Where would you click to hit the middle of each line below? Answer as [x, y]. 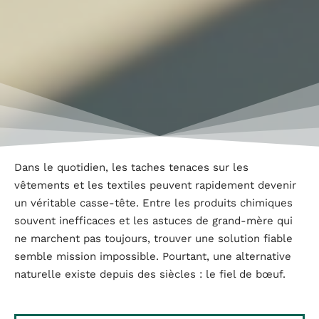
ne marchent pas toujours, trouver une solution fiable [153, 239]
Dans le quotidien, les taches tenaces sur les [131, 168]
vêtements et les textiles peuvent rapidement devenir [155, 185]
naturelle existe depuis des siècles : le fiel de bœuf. [150, 274]
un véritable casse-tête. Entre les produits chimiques [153, 203]
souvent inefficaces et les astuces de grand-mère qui [153, 221]
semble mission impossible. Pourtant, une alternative [153, 257]
